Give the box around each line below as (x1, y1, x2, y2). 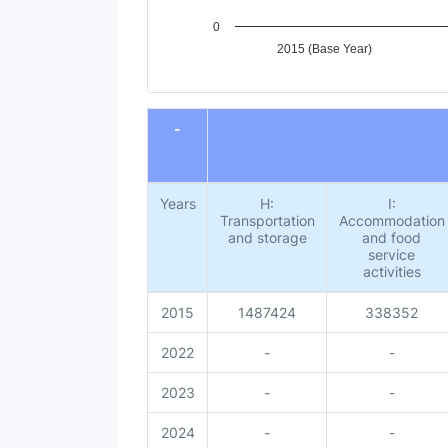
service (368, 246, 415, 263)
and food (362, 229, 421, 246)
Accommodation (338, 212, 445, 229)
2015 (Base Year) (277, 42, 373, 56)
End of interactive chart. (148, 89, 305, 106)
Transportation (219, 212, 315, 229)
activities (362, 263, 421, 280)
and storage (227, 229, 307, 246)
